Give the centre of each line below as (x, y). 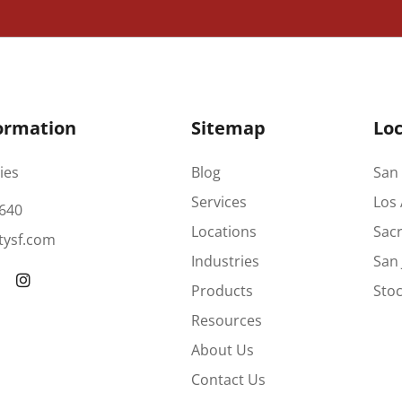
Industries (226, 261)
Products (223, 290)
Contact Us (229, 379)
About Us (223, 350)
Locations (224, 231)
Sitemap (229, 127)
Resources (227, 320)
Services (219, 201)
